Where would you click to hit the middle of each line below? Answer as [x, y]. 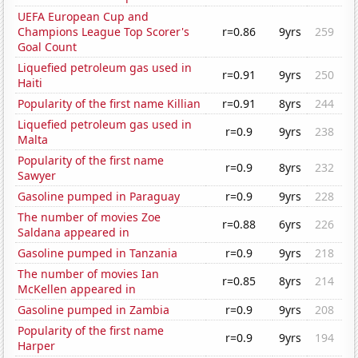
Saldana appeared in [74, 233]
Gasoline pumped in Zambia [94, 310]
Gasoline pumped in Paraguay [99, 197]
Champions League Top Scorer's [104, 32]
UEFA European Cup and [84, 17]
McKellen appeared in [77, 289]
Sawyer [37, 176]
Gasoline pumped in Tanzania [98, 253]
